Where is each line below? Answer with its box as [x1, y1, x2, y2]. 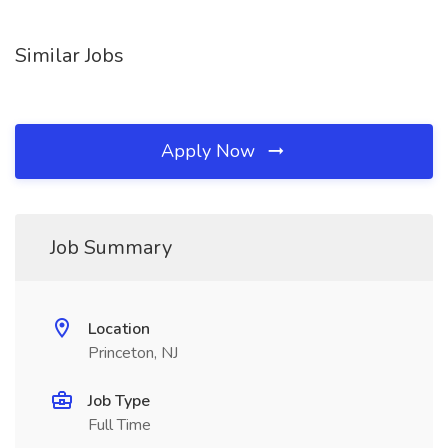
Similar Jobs [15, 42, 124, 69]
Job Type [88, 390, 150, 412]
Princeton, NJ [88, 342, 178, 364]
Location [88, 318, 150, 340]
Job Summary [50, 234, 172, 261]
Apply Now [161, 139, 260, 163]
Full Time [88, 414, 151, 436]
